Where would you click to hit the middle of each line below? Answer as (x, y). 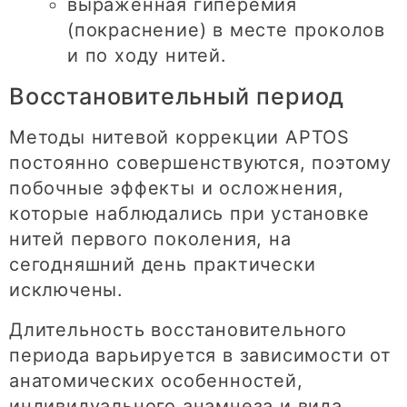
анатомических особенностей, (156, 380)
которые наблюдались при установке (189, 213)
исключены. (67, 289)
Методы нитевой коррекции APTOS (179, 137)
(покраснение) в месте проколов (226, 30)
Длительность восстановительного (178, 329)
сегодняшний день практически (163, 264)
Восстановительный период (177, 96)
